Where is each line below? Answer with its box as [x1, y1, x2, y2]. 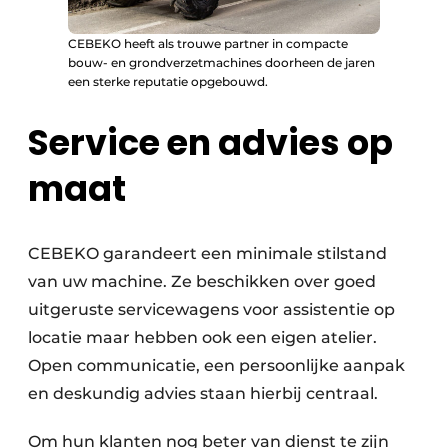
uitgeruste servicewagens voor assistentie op [28, 300, 395, 320]
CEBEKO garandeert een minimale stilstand [28, 244, 387, 264]
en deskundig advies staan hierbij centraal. [28, 384, 378, 404]
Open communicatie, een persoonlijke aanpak [28, 356, 405, 376]
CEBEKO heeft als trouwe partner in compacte [68, 36, 348, 52]
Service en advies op [28, 118, 393, 168]
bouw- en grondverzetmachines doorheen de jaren [68, 55, 375, 71]
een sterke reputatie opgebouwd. [68, 74, 268, 90]
